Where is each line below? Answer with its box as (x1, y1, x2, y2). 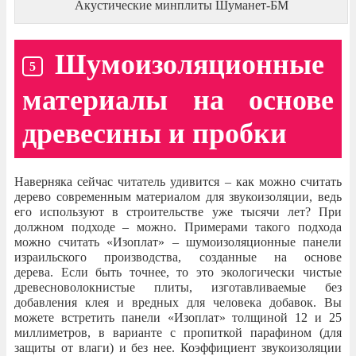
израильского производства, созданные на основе (14, 250, 342, 265)
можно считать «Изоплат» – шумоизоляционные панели (14, 235, 342, 250)
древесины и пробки (22, 118, 287, 150)
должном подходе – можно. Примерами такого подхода (14, 220, 342, 234)
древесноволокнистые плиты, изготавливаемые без (14, 281, 342, 295)
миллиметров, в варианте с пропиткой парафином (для (14, 326, 342, 340)
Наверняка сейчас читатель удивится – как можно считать (14, 175, 342, 189)
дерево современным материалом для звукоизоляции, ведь (14, 190, 342, 204)
